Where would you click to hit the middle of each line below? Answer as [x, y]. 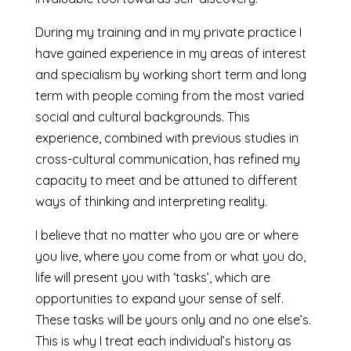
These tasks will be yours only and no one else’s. [173, 319]
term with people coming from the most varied [169, 95]
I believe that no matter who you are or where [166, 235]
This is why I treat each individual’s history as [163, 340]
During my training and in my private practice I [168, 32]
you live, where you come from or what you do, [170, 256]
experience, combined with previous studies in [166, 138]
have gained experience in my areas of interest [170, 53]
